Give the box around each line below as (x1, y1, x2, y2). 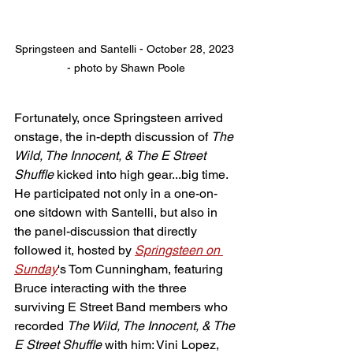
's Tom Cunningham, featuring (58, 262, 226, 277)
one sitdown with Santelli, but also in (14, 205, 221, 220)
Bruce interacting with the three (14, 281, 190, 295)
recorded (14, 318, 67, 333)
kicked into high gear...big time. (54, 167, 231, 182)
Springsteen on (135, 243, 223, 258)
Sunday (14, 262, 58, 277)
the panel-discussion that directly (14, 224, 200, 239)
